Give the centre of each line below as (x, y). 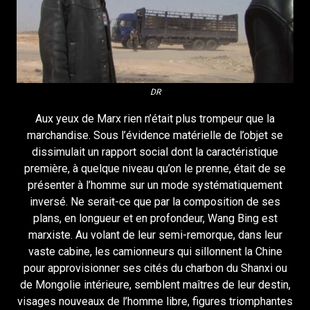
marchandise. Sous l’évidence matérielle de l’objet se (155, 135)
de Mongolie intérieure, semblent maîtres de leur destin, (155, 284)
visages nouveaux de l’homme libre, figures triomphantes (155, 301)
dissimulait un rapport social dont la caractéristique (155, 152)
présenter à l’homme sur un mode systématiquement (155, 185)
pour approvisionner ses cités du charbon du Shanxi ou (155, 268)
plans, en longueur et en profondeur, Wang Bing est (155, 218)
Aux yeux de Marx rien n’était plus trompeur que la (155, 118)
